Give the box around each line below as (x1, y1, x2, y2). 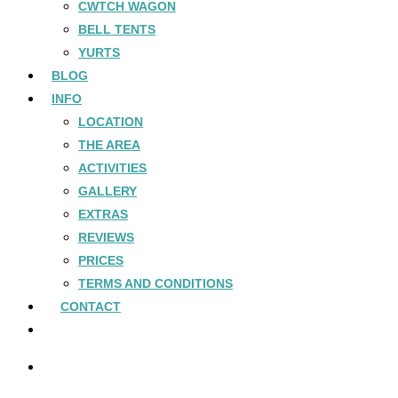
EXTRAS (78, 207, 128, 221)
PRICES (78, 253, 123, 267)
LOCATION (78, 115, 143, 129)
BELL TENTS (78, 22, 155, 36)
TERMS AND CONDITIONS (78, 276, 233, 291)
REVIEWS (78, 230, 134, 244)
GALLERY (78, 184, 137, 198)
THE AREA (78, 138, 140, 152)
